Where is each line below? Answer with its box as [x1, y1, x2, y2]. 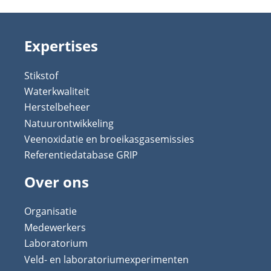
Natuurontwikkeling [24, 116, 114, 130]
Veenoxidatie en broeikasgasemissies [24, 132, 194, 146]
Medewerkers [24, 220, 86, 234]
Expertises [24, 36, 98, 56]
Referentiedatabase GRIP [24, 148, 138, 162]
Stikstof [24, 68, 58, 82]
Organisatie [24, 204, 77, 218]
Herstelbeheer [24, 100, 90, 114]
